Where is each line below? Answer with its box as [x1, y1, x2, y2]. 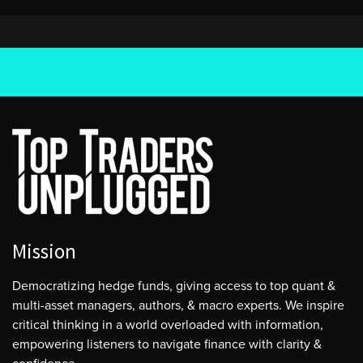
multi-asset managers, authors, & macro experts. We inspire [12, 297, 344, 314]
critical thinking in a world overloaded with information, [12, 316, 323, 333]
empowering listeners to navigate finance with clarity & [12, 335, 322, 352]
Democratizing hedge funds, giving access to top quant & [12, 277, 335, 294]
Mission [12, 237, 76, 264]
